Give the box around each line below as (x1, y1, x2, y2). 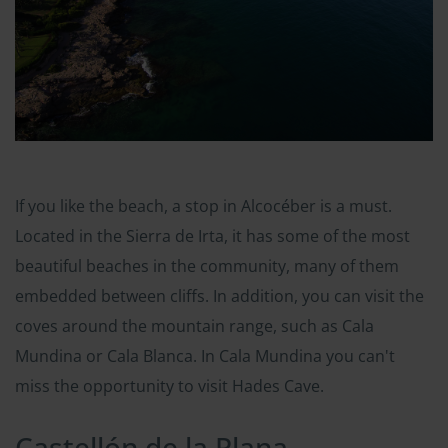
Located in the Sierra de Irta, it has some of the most (15, 224, 410, 247)
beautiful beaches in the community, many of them (15, 254, 399, 277)
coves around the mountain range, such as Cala (15, 314, 374, 337)
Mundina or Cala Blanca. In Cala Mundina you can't (15, 344, 395, 367)
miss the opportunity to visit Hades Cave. (15, 374, 324, 397)
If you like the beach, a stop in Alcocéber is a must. (15, 194, 392, 217)
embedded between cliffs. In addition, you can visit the (15, 284, 424, 307)
